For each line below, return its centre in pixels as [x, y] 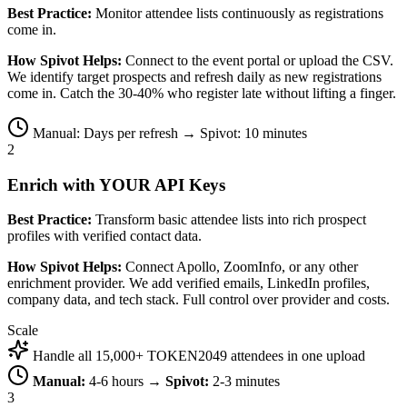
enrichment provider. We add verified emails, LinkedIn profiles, [189, 283]
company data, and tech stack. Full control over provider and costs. [199, 300]
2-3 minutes [244, 382]
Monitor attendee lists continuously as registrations [238, 13]
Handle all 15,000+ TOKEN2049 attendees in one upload [199, 356]
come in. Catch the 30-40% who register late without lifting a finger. [202, 93]
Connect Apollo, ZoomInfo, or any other [240, 267]
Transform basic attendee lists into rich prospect [229, 220]
